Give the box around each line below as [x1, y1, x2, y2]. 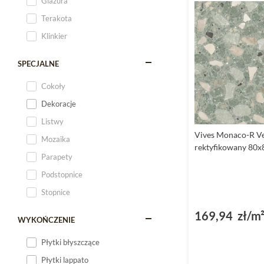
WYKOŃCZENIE [18, 215, 75, 225]
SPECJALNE [18, 59, 59, 68]
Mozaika [41, 134, 70, 144]
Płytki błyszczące [41, 237, 100, 247]
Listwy [41, 117, 64, 126]
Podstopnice [41, 170, 82, 179]
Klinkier [41, 31, 67, 41]
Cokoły [41, 81, 65, 91]
